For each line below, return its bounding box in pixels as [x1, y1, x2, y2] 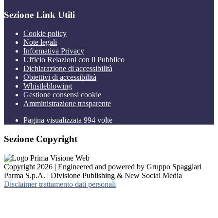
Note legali [23, 38, 57, 47]
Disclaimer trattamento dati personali [4, 180, 116, 188]
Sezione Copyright [4, 134, 77, 145]
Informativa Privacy [23, 47, 84, 55]
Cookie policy [23, 29, 67, 38]
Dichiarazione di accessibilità [23, 64, 112, 73]
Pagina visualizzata [23, 116, 84, 125]
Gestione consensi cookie [23, 91, 101, 99]
